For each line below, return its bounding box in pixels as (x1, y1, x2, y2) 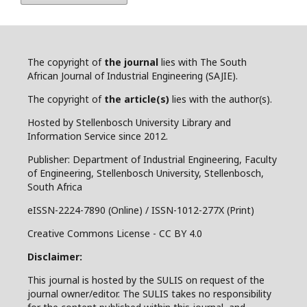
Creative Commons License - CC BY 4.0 (27, 226, 202, 240)
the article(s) (104, 92, 169, 106)
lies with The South (158, 55, 247, 69)
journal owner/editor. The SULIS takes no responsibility (27, 286, 271, 300)
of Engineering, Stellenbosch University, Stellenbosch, (27, 166, 264, 180)
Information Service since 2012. (27, 129, 168, 143)
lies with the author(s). (169, 92, 272, 106)
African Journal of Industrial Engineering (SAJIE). (27, 69, 238, 82)
